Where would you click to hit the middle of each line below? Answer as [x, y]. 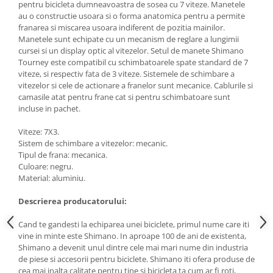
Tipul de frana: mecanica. [63, 155]
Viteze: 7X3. [40, 132]
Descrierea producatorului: [73, 201]
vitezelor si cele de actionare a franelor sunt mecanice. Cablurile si [136, 86]
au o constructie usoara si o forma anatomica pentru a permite [132, 16]
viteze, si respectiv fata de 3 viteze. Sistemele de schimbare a [126, 74]
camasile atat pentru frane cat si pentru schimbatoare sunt [124, 97]
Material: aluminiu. [52, 178]
